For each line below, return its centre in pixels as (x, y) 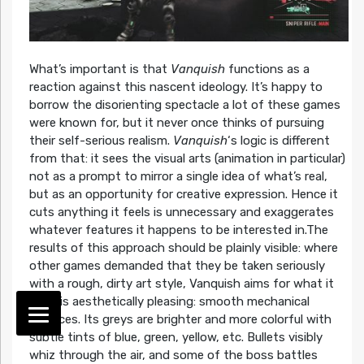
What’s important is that (100, 69)
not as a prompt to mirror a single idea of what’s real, (178, 176)
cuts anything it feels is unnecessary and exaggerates (181, 212)
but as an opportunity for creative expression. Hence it (183, 194)
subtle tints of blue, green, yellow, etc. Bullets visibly (175, 337)
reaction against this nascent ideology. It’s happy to (175, 87)
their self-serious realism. (101, 140)
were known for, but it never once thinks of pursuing (176, 122)
